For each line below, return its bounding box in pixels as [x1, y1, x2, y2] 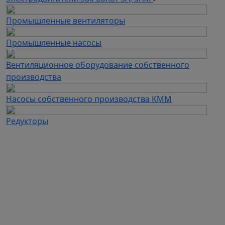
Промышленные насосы [6, 37, 101, 48]
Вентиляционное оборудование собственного [6, 59, 189, 70]
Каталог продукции [6, 202, 72, 212]
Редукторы [6, 115, 48, 127]
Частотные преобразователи [22, 211, 123, 221]
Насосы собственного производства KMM [6, 93, 172, 104]
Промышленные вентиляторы [6, 15, 125, 26]
